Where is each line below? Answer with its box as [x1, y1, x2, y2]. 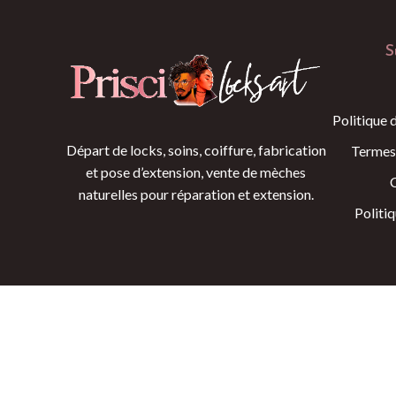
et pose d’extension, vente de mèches [86, 163, 307, 180]
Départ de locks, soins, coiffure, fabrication [65, 141, 326, 158]
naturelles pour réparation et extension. [78, 185, 314, 202]
